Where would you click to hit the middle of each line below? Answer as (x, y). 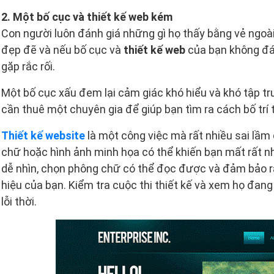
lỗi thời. (19, 201)
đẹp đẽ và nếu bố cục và (61, 50)
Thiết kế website (43, 135)
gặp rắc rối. (28, 66)
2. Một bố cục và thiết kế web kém (87, 17)
